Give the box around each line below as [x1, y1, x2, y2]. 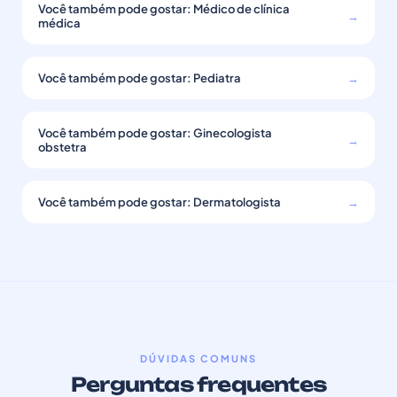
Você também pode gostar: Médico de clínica [38, 2, 290, 16]
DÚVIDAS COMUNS [140, 353, 257, 364]
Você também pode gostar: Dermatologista [38, 195, 281, 209]
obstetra [38, 140, 87, 154]
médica [38, 16, 81, 30]
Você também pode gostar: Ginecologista [38, 126, 272, 140]
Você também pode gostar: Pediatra [38, 71, 241, 85]
